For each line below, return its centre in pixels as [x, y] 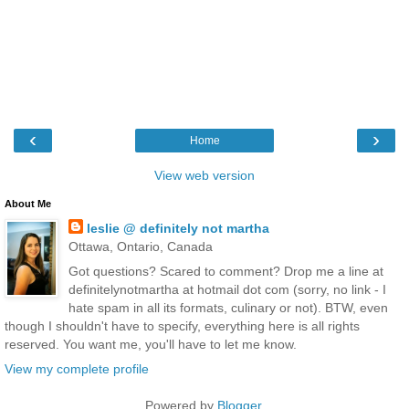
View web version [204, 175]
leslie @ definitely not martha [178, 228]
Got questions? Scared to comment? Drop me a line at [225, 271]
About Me [28, 203]
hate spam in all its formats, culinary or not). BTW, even [228, 307]
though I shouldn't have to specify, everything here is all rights [182, 325]
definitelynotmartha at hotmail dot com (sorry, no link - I [227, 289]
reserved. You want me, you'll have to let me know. [151, 344]
